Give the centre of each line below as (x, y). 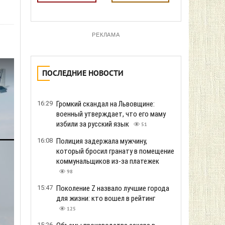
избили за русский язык (93, 124)
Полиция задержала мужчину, (102, 141)
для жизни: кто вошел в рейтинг (106, 198)
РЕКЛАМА (106, 35)
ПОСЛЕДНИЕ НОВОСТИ (83, 74)
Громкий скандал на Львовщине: (105, 104)
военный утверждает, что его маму (111, 114)
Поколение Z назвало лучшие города (113, 188)
